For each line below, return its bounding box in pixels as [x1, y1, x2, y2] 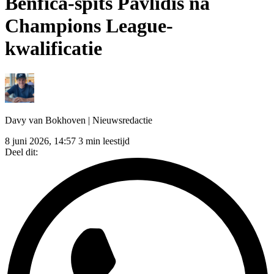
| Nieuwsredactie [88, 114, 152, 125]
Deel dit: [5, 146, 38, 157]
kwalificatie [5, 37, 102, 60]
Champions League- [5, 15, 173, 37]
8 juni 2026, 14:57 [5, 135, 76, 146]
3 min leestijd [78, 135, 130, 146]
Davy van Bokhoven [5, 114, 88, 125]
